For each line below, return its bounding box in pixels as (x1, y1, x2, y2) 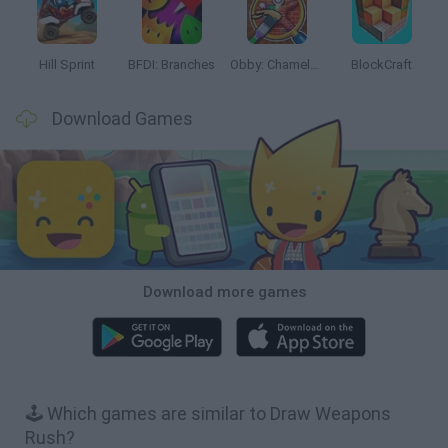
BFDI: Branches (128, 57, 215, 72)
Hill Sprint (38, 57, 95, 72)
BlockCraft (351, 57, 412, 72)
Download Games (52, 108, 193, 129)
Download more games (142, 282, 306, 301)
